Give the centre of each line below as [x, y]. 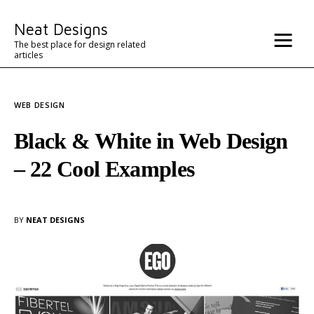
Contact [84, 73]
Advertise [89, 37]
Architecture [98, 108]
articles [28, 55]
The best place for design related [80, 44]
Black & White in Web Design [151, 141]
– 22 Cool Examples [104, 169]
